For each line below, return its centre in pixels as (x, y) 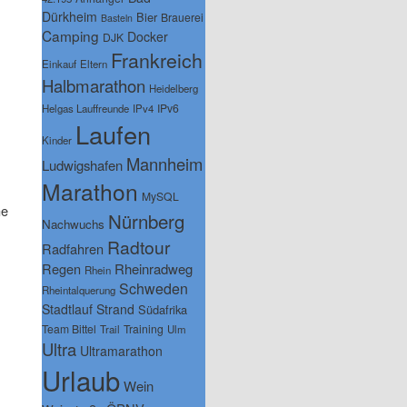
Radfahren (73, 248)
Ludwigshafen (82, 164)
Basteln (117, 17)
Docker (148, 36)
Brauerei (182, 16)
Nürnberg (146, 220)
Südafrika (163, 309)
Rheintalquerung (79, 289)
